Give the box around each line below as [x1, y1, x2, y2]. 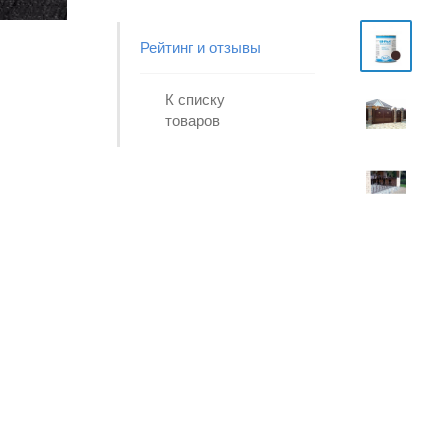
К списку [165, 91, 225, 108]
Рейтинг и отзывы [140, 39, 261, 56]
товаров [165, 112, 220, 129]
